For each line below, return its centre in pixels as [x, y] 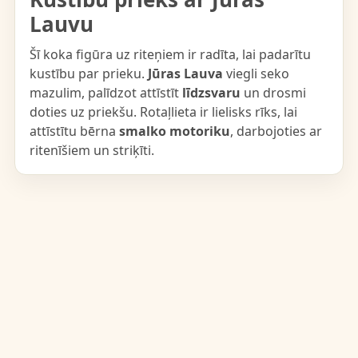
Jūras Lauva [185, 74]
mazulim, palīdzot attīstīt [105, 93]
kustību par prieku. [88, 74]
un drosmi [273, 93]
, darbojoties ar [276, 131]
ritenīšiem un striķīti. [91, 150]
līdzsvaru [211, 93]
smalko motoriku [174, 131]
